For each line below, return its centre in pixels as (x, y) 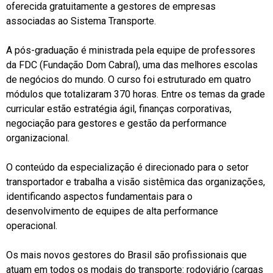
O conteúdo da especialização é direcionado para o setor (127, 168)
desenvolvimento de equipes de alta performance (112, 211)
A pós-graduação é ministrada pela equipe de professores (131, 51)
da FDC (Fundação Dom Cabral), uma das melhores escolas (132, 65)
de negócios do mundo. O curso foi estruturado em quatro (129, 80)
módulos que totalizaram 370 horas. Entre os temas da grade (136, 94)
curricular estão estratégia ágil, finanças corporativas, (119, 109)
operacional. (32, 226)
